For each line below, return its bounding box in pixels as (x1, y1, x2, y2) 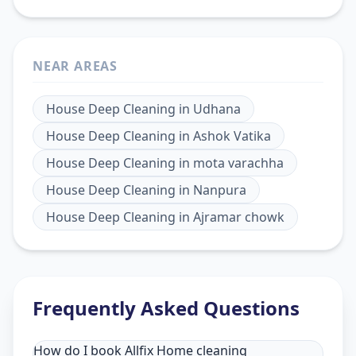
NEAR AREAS (33, 57, 118, 75)
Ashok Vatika (193, 127, 271, 145)
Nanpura (193, 181, 246, 199)
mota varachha (193, 154, 284, 172)
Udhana (193, 100, 241, 118)
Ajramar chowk (193, 208, 284, 226)
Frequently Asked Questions (33, 295, 300, 322)
